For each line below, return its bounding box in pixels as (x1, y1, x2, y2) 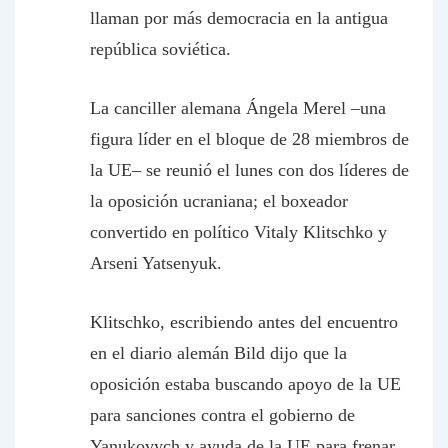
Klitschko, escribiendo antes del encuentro (90, 312, 398, 332)
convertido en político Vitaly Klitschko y (90, 222, 387, 242)
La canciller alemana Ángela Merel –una (90, 98, 386, 118)
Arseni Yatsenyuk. (90, 253, 222, 273)
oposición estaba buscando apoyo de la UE (90, 374, 401, 394)
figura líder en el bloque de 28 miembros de (90, 129, 409, 149)
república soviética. (90, 39, 231, 59)
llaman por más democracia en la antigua (90, 8, 388, 28)
